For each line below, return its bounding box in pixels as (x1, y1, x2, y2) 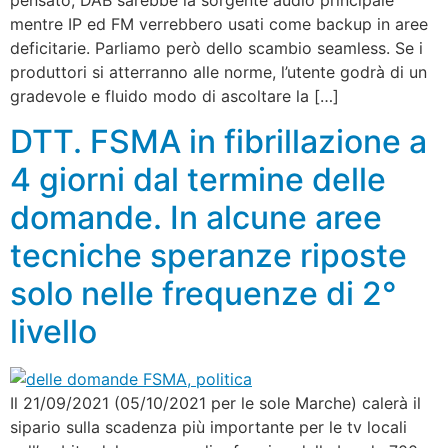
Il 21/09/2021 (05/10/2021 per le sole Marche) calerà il (10, 392, 421, 413)
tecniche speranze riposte (10, 235, 407, 275)
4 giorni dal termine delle (10, 159, 386, 199)
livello (10, 311, 97, 351)
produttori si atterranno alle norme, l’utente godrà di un (10, 62, 427, 83)
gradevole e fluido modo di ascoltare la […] (10, 86, 339, 107)
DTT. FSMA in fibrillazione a (10, 121, 427, 161)
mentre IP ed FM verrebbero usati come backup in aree (10, 14, 428, 35)
